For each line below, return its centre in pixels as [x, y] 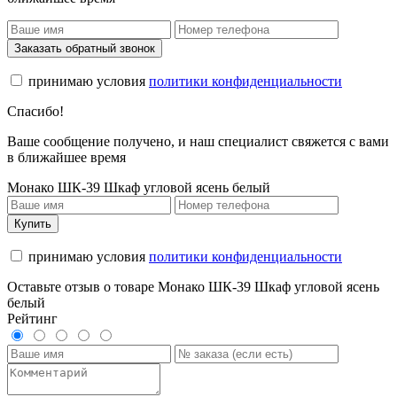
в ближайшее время [66, 157]
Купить [33, 223]
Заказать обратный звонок [85, 48]
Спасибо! [35, 111]
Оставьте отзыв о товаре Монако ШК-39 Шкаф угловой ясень [193, 286]
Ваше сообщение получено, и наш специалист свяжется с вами [198, 141]
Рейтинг [32, 318]
